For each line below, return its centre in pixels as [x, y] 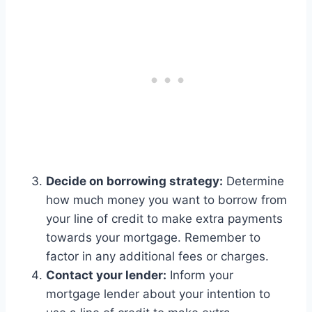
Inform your [200, 275]
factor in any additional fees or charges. [157, 257]
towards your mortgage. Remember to [153, 238]
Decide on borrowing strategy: [134, 181]
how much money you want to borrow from [166, 200]
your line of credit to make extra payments [164, 219]
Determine [253, 181]
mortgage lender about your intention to [158, 294]
